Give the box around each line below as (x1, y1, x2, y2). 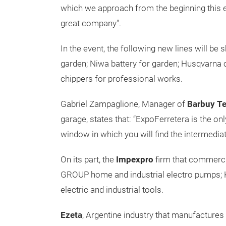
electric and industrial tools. (61, 185, 165, 195)
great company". (61, 19, 121, 28)
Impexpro (116, 155, 153, 164)
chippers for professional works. (61, 74, 183, 84)
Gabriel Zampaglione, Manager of (61, 99, 187, 109)
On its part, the (61, 155, 116, 164)
